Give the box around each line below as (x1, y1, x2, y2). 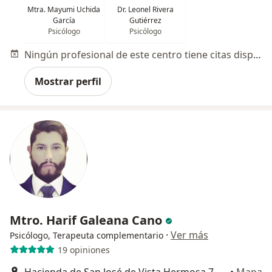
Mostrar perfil (35, 75, 101, 89)
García (52, 15, 75, 26)
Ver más (171, 228, 208, 242)
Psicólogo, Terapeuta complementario (10, 229, 163, 242)
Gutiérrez (129, 15, 162, 26)
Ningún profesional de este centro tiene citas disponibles (253, 48, 261, 62)
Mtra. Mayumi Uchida (27, 4, 101, 15)
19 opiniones (57, 243, 110, 256)
